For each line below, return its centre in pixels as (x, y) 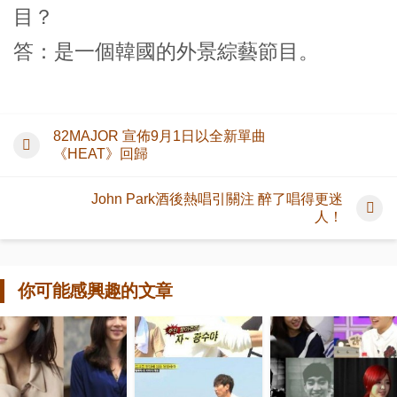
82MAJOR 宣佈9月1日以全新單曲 (160, 136)
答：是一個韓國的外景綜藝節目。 (166, 52)
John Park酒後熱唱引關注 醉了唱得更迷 (217, 199)
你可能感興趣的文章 (95, 291)
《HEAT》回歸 (101, 154)
